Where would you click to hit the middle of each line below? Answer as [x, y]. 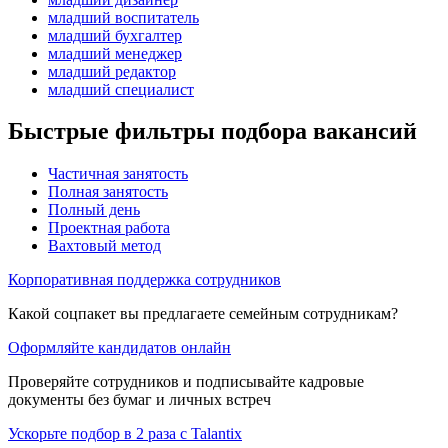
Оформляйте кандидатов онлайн [119, 348]
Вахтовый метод [104, 246]
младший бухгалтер [115, 35]
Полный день [94, 210]
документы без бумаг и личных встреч [139, 400]
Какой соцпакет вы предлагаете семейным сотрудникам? [203, 314]
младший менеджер [115, 53]
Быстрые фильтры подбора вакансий [212, 131]
